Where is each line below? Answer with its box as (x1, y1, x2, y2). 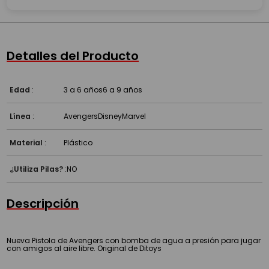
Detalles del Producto (7, 47, 139, 64)
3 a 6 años (64, 84, 103, 95)
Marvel (122, 110, 147, 121)
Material (10, 137, 43, 148)
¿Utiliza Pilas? (10, 163, 64, 174)
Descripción (7, 195, 79, 212)
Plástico (64, 137, 93, 148)
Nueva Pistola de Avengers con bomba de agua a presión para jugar (7, 235, 261, 246)
